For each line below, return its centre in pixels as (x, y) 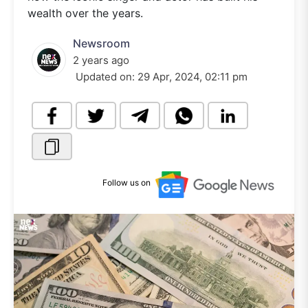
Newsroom (101, 43)
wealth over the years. (85, 13)
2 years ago (101, 60)
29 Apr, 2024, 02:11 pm (192, 77)
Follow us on (126, 183)
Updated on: (105, 77)
